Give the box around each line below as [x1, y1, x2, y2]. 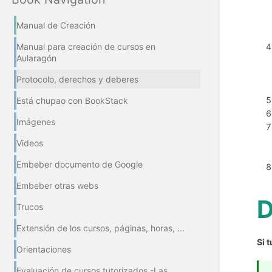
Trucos [16, 202, 43, 212]
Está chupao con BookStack [16, 95, 128, 106]
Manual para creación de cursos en [16, 41, 155, 52]
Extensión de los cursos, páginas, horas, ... [16, 223, 185, 234]
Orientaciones [16, 244, 71, 255]
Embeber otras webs [16, 180, 98, 191]
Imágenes [16, 117, 55, 127]
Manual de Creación [16, 20, 95, 31]
